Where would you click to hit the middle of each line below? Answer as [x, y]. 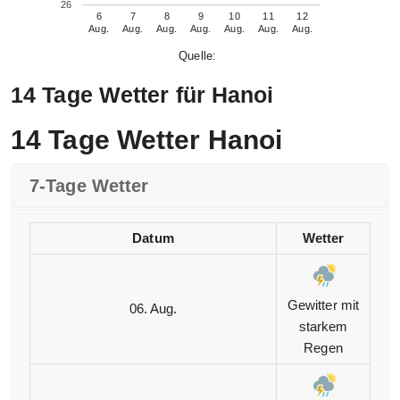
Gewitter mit [323, 305]
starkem [323, 327]
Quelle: [197, 56]
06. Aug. [153, 309]
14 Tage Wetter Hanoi [146, 140]
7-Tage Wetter [89, 186]
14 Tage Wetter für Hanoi [142, 95]
